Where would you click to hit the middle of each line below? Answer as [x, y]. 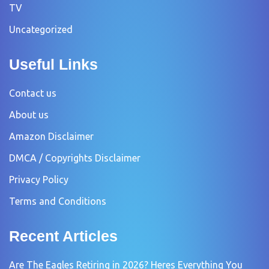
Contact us [33, 93]
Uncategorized [41, 29]
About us [29, 114]
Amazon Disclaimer [51, 136]
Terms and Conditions [58, 201]
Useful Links [53, 64]
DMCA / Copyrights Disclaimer [75, 158]
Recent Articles [63, 236]
